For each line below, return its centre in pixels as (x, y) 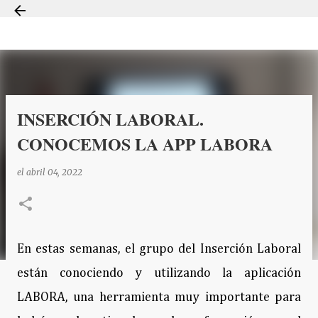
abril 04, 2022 (54, 172)
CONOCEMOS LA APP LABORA (145, 144)
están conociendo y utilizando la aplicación (159, 273)
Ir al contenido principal (159, 17)
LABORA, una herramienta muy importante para (159, 297)
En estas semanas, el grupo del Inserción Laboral (159, 249)
